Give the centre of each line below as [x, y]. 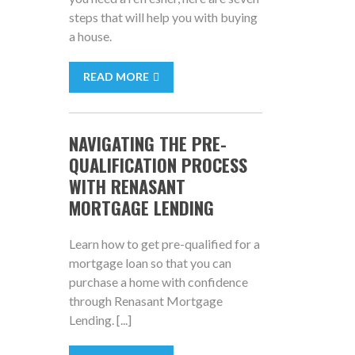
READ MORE [116, 76]
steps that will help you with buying [163, 17]
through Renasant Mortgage [145, 301]
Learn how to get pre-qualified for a [164, 244]
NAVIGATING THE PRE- [147, 143]
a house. [90, 36]
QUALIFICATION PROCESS [158, 165]
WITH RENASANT [127, 186]
